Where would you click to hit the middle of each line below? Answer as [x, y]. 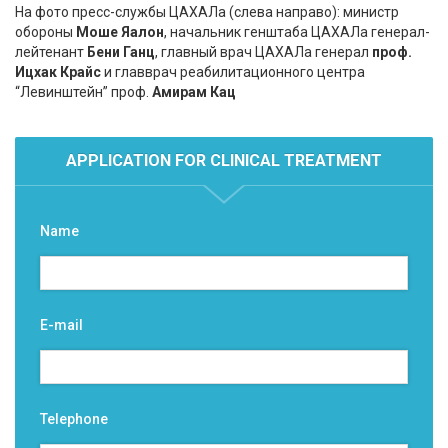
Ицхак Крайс [58, 72]
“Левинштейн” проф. [82, 92]
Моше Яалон [120, 32]
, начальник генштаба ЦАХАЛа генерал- [297, 32]
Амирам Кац [192, 92]
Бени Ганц [121, 52]
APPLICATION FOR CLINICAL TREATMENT [224, 161]
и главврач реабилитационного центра [233, 72]
